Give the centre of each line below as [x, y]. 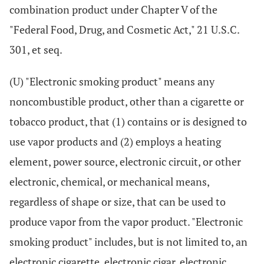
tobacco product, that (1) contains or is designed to [128, 121]
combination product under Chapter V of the [113, 9]
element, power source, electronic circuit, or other [125, 161]
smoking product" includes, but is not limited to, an [128, 242]
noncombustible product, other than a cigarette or [127, 101]
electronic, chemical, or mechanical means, [109, 181]
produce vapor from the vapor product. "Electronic [126, 222]
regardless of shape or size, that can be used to [118, 202]
